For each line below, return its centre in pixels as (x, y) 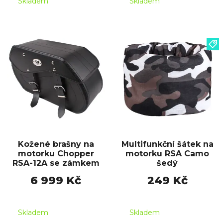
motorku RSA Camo (167, 153)
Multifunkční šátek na (167, 144)
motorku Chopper (56, 153)
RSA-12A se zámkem (56, 163)
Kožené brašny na (56, 144)
